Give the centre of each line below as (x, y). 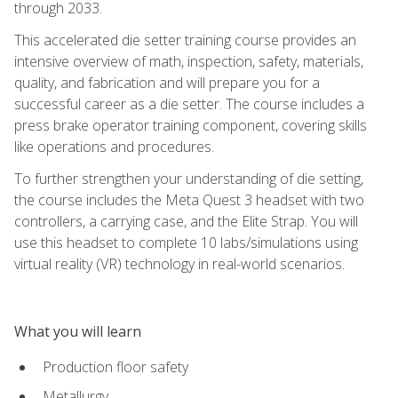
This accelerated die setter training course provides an (185, 40)
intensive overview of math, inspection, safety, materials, (189, 61)
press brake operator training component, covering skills (191, 125)
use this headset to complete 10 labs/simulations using (186, 242)
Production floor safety (115, 366)
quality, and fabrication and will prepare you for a (167, 82)
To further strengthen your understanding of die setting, (189, 178)
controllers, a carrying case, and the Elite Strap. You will (186, 221)
